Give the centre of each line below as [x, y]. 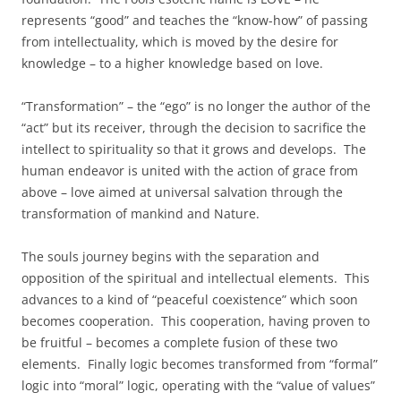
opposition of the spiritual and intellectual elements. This [196, 278]
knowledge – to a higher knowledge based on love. [172, 63]
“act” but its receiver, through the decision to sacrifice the [194, 128]
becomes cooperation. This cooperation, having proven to [196, 321]
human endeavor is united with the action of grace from [190, 171]
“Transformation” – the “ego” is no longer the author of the [196, 106]
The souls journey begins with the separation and [171, 256]
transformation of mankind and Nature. [141, 213]
